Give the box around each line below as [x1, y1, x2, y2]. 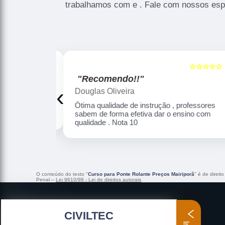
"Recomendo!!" [75, 74, 143, 84]
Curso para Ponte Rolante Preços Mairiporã [88, 171, 194, 177]
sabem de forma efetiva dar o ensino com [73, 109, 209, 119]
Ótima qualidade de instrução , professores [73, 101, 214, 110]
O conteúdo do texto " [36, 171, 88, 177]
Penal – [36, 177, 56, 183]
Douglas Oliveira [73, 87, 133, 96]
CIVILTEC [64, 209, 114, 222]
